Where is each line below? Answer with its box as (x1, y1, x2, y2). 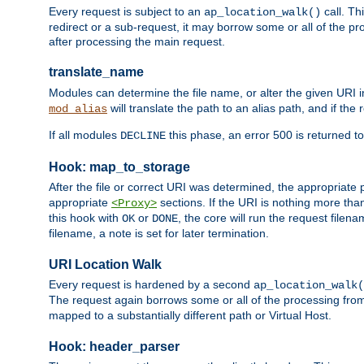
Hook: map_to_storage (49, 159, 190, 174)
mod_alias (49, 102, 107, 115)
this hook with (49, 210, 122, 224)
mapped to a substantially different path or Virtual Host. (49, 309, 331, 323)
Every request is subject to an (49, 4, 204, 18)
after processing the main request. (49, 34, 225, 48)
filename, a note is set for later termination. (49, 226, 269, 240)
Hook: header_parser (49, 339, 180, 353)
